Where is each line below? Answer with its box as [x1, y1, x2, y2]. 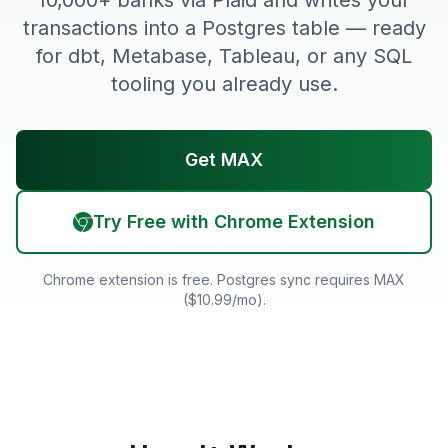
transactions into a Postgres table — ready [22, 16, 426, 40]
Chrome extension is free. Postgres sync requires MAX [43, 271, 405, 288]
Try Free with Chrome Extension [93, 211, 375, 232]
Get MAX [185, 149, 263, 170]
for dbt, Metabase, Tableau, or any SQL [36, 44, 412, 68]
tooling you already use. [110, 72, 338, 96]
